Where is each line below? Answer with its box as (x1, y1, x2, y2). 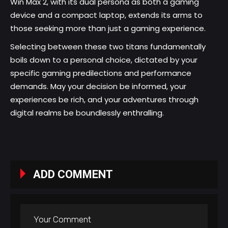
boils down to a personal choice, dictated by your (10, 54, 197, 66)
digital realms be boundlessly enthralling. (10, 107, 164, 119)
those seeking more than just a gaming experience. (10, 23, 206, 34)
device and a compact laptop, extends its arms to (10, 10, 203, 21)
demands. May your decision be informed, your (10, 81, 186, 92)
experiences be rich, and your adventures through (10, 94, 198, 105)
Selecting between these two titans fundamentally (10, 41, 206, 52)
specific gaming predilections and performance (10, 68, 191, 79)
